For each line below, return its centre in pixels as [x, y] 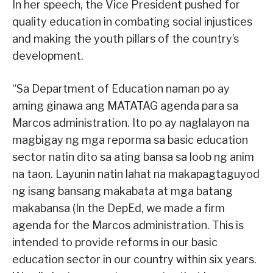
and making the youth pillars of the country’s [126, 39]
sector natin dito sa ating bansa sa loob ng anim [133, 157]
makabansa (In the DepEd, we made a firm [119, 208]
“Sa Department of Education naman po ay [121, 89]
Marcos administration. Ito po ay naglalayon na [131, 123]
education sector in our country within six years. [134, 260]
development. [48, 56]
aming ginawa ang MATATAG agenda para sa [125, 106]
